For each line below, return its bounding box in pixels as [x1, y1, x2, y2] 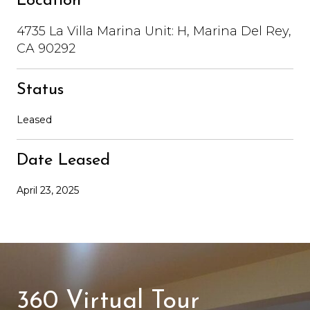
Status [17, 81, 64, 98]
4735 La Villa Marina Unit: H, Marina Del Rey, [17, 23, 291, 39]
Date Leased [17, 152, 110, 169]
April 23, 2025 [17, 183, 79, 197]
